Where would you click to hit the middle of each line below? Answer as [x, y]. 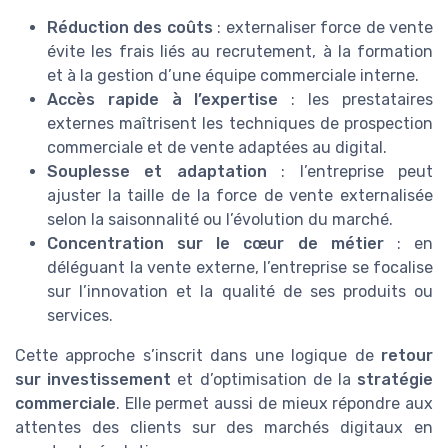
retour [407, 355]
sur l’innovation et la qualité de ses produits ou [240, 291]
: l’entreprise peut [350, 171]
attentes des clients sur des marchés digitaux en [224, 427]
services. [80, 315]
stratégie [395, 379]
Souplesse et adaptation [157, 171]
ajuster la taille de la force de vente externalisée [240, 195]
